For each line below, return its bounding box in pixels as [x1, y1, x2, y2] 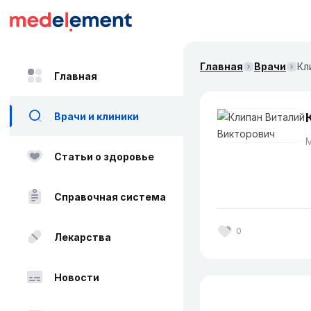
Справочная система [54, 190, 166, 203]
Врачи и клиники [54, 110, 139, 122]
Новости [54, 271, 99, 283]
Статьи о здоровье [54, 150, 154, 162]
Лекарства [54, 230, 111, 243]
